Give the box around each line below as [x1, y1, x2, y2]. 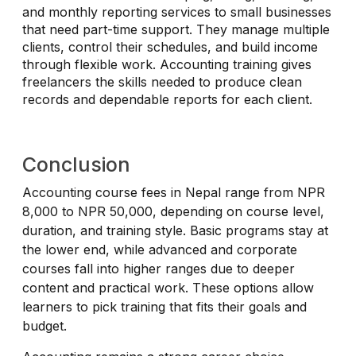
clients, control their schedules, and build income [22, 38, 318, 55]
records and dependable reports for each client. [22, 91, 312, 107]
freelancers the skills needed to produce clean [22, 73, 302, 90]
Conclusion [22, 152, 130, 176]
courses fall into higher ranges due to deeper [22, 260, 295, 277]
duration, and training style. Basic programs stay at [22, 222, 328, 238]
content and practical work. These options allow [22, 279, 314, 296]
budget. [22, 317, 67, 334]
